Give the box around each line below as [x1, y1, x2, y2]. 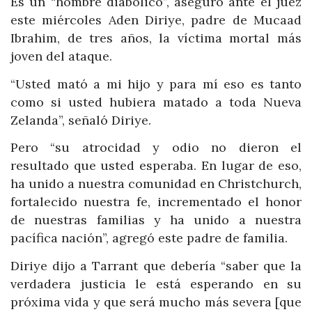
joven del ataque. [10, 48, 112, 65]
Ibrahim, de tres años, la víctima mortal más [10, 30, 302, 47]
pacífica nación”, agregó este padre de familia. [10, 230, 288, 247]
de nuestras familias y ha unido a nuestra [10, 212, 302, 228]
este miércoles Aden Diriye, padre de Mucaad [10, 12, 302, 29]
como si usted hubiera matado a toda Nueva [10, 93, 302, 110]
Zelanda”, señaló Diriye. [10, 111, 151, 128]
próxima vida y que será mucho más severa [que [10, 293, 302, 310]
